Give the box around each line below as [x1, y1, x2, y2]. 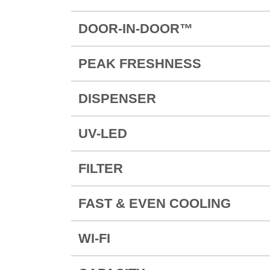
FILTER [78, 161, 123, 177]
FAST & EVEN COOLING [78, 196, 231, 212]
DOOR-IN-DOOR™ [78, 21, 193, 37]
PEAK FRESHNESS [78, 56, 201, 72]
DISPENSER [78, 91, 156, 107]
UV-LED [78, 126, 127, 142]
